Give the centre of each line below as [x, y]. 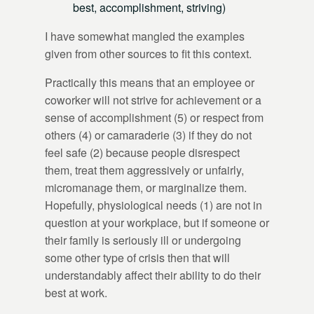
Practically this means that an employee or [150, 82]
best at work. [76, 292]
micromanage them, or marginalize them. [146, 187]
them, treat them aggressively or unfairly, [144, 170]
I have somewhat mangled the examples [145, 36]
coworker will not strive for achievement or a [153, 100]
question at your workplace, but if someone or [157, 222]
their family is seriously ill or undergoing [143, 240]
